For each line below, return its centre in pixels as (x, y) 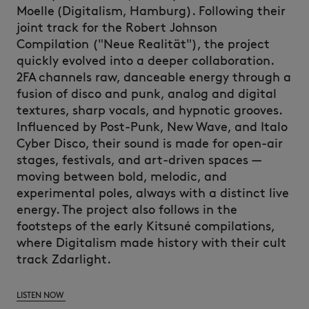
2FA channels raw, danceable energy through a (154, 77)
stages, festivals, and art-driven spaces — (139, 160)
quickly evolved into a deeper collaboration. (146, 61)
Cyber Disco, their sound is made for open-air (150, 143)
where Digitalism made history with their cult (151, 243)
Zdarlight (79, 259)
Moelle (36, 11)
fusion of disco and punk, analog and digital (147, 94)
